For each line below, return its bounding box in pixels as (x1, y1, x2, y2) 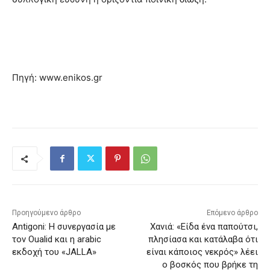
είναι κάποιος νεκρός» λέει (146, 246, 258, 258)
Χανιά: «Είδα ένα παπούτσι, (149, 221, 258, 233)
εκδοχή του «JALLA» (12, 246, 96, 258)
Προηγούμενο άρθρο (12, 209, 81, 218)
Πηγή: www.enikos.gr (12, 72, 102, 84)
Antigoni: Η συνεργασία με (12, 221, 116, 233)
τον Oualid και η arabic (12, 234, 101, 245)
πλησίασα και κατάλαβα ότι (148, 234, 258, 245)
